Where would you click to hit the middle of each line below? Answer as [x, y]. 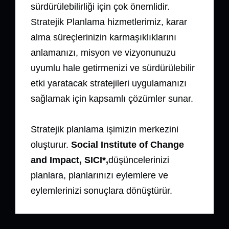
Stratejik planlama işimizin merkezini [105, 130]
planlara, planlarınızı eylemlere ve [99, 176]
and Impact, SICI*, [70, 160]
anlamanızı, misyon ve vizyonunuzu [103, 53]
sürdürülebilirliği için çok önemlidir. [100, 7]
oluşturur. [51, 145]
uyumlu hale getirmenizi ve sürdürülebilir [113, 68]
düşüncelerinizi [139, 160]
